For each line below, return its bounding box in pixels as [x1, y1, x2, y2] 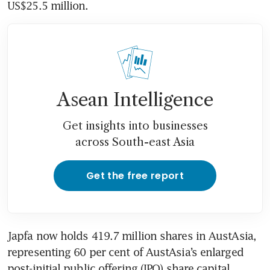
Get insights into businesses [62, 119, 208, 133]
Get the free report [86, 169, 184, 183]
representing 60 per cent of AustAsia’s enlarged [7, 245, 243, 259]
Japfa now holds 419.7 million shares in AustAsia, [7, 229, 256, 243]
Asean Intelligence [57, 89, 213, 111]
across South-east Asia [75, 136, 195, 149]
